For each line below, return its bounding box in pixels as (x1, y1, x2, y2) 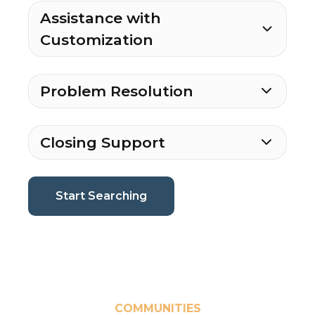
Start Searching (56, 188, 147, 202)
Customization (40, 30, 153, 49)
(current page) (146, 188, 230, 202)
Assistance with (40, 8, 161, 27)
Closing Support (40, 133, 165, 151)
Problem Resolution (40, 82, 193, 100)
